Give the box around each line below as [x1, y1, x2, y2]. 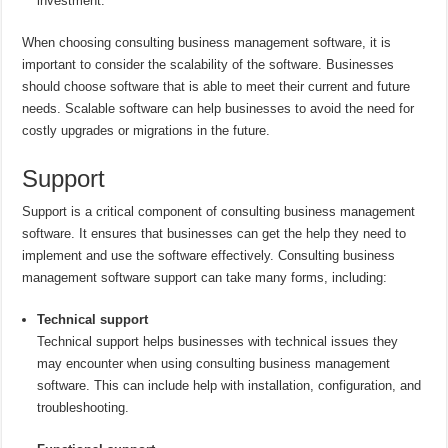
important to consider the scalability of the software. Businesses [22, 57, 395, 73]
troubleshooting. [37, 400, 130, 416]
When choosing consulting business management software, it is [22, 35, 392, 51]
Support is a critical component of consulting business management [22, 204, 416, 220]
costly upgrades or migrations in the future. [22, 123, 271, 139]
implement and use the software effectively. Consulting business [22, 248, 396, 264]
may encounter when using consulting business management [37, 356, 391, 372]
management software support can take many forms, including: [22, 270, 388, 286]
